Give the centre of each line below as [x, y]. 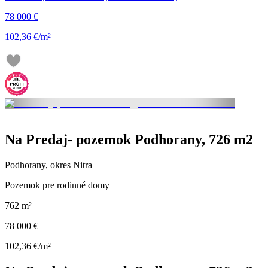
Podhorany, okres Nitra [48, 165]
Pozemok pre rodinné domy [57, 185]
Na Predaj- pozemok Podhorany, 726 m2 [129, 139]
